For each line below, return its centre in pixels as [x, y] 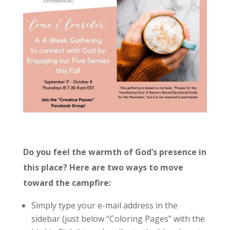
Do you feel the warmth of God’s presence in [114, 152]
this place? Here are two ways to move [103, 168]
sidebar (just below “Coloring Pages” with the [118, 219]
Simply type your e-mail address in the [104, 206]
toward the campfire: [67, 183]
